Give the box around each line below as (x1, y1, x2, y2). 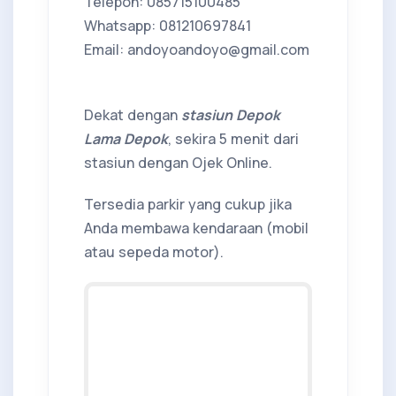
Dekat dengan (84, 104, 181, 125)
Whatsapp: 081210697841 (84, 15, 251, 35)
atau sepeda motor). (84, 241, 224, 262)
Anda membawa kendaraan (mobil (84, 217, 308, 238)
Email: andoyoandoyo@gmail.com (84, 39, 309, 59)
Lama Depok (84, 128, 168, 148)
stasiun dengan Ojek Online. (84, 152, 272, 172)
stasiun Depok (181, 104, 280, 125)
